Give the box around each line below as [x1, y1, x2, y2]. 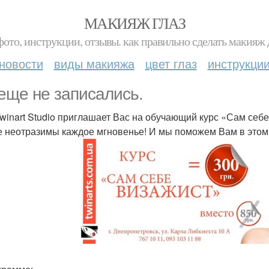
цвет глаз [145, 55, 197, 72]
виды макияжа [53, 55, 134, 72]
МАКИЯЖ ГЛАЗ [83, 13, 186, 33]
